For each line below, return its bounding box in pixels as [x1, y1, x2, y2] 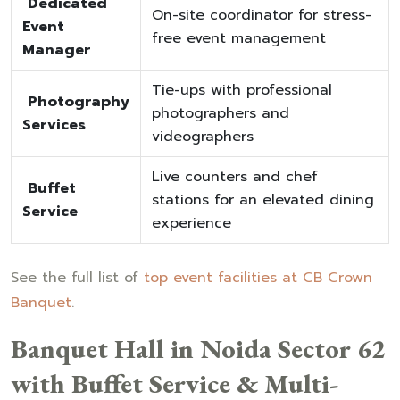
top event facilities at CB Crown [138, 266, 372, 288]
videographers [152, 125, 254, 147]
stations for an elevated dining [152, 188, 374, 211]
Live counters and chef [152, 165, 318, 187]
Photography [28, 90, 129, 112]
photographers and [152, 102, 289, 124]
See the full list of [11, 266, 138, 288]
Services [22, 113, 86, 136]
